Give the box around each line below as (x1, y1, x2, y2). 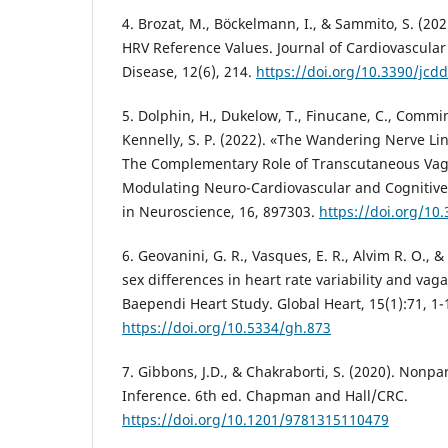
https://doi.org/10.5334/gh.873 (122, 318, 331, 337)
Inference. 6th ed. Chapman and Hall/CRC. (122, 386, 408, 406)
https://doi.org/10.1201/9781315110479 (122, 410, 389, 430)
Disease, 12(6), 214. (122, 61, 256, 81)
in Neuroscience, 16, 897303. (122, 201, 319, 221)
